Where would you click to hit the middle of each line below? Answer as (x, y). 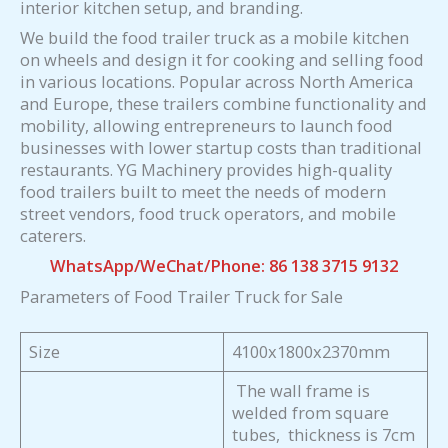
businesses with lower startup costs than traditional (221, 148)
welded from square (311, 413)
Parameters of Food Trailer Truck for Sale (181, 296)
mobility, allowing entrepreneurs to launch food (206, 126)
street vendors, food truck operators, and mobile (208, 214)
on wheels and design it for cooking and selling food (222, 60)
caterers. (53, 236)
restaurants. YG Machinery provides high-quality (206, 170)
